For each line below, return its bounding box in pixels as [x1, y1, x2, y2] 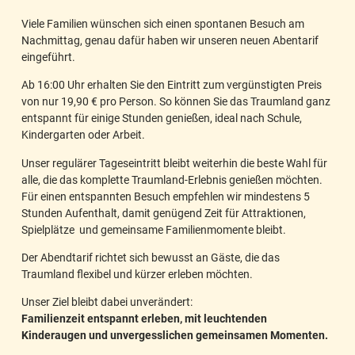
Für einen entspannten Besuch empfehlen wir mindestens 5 [21, 188, 310, 204]
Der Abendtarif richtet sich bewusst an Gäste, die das [21, 249, 280, 265]
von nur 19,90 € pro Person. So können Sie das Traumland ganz [21, 94, 330, 109]
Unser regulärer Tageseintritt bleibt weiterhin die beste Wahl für [21, 155, 327, 170]
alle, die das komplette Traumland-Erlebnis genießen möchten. [21, 171, 323, 187]
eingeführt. [21, 48, 75, 64]
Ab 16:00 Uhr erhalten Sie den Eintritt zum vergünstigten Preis [21, 77, 322, 93]
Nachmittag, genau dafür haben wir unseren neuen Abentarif [21, 32, 319, 48]
